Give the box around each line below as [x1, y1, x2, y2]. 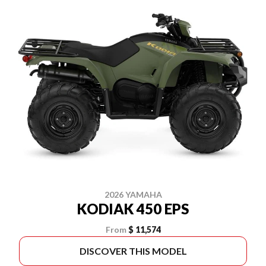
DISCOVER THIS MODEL [79, 245, 187, 256]
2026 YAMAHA [104, 189, 162, 199]
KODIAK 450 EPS [77, 199, 189, 217]
